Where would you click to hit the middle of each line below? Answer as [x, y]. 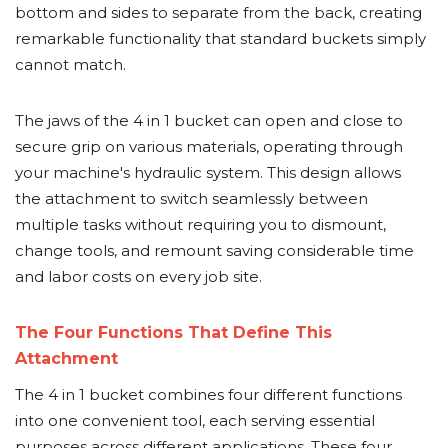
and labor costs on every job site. [138, 276]
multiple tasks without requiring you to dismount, [200, 224]
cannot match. [70, 64]
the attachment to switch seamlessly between [191, 198]
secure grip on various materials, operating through [209, 146]
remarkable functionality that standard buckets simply [220, 38]
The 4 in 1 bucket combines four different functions [208, 394]
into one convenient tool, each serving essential [195, 420]
